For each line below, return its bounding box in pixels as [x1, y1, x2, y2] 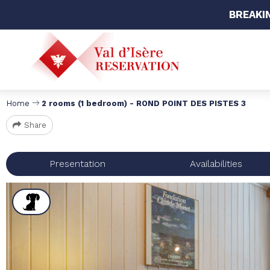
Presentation [49, 158, 105, 169]
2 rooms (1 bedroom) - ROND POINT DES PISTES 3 [42, 99, 246, 108]
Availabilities [190, 158, 242, 169]
